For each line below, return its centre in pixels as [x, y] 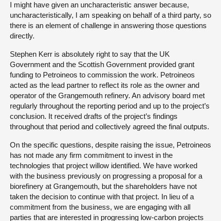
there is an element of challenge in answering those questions [108, 25]
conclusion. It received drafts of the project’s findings [94, 116]
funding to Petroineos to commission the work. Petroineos [102, 74]
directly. [22, 36]
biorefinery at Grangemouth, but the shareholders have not [103, 186]
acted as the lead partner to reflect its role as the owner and [105, 85]
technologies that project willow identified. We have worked [104, 165]
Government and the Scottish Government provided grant [102, 64]
